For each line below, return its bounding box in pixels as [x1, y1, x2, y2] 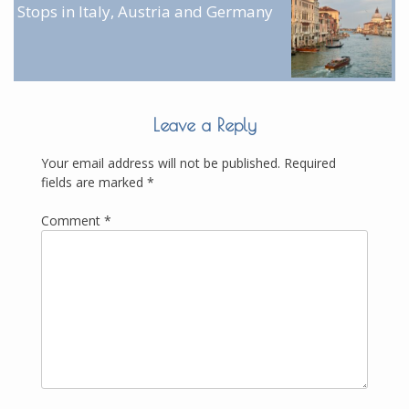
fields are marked [41, 173, 147, 191]
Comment [41, 211, 104, 229]
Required [284, 153, 336, 172]
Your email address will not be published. [41, 153, 280, 172]
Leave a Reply [152, 114, 257, 135]
